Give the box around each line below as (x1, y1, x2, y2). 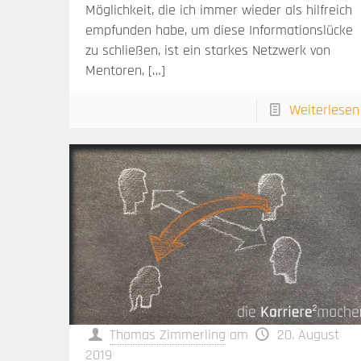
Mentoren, (85, 60, 145, 80)
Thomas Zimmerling (110, 326, 226, 345)
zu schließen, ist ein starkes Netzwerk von (85, 40, 331, 60)
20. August (276, 326, 339, 345)
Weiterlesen (288, 100, 359, 119)
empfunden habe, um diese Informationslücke (85, 20, 354, 39)
